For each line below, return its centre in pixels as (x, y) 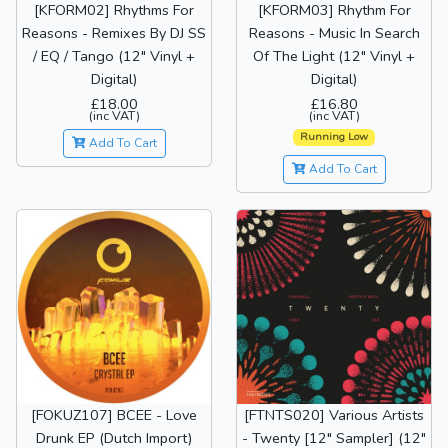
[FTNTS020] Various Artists (334, 415)
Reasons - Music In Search (334, 32)
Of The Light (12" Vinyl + (334, 55)
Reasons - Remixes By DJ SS (114, 32)
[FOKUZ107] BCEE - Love (114, 415)
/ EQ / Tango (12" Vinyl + (114, 55)
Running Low (334, 137)
